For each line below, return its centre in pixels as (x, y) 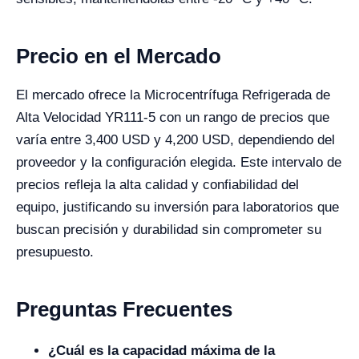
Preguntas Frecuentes (124, 310)
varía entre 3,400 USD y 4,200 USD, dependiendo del (175, 140)
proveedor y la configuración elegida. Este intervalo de (179, 163)
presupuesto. (55, 252)
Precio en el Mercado (119, 56)
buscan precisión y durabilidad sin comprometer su (169, 230)
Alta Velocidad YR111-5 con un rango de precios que (173, 118)
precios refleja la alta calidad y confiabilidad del (157, 185)
